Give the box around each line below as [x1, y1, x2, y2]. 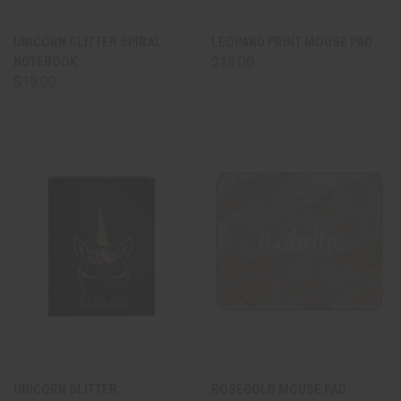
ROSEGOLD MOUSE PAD [211, 381, 346, 397]
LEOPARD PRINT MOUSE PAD [211, 34, 372, 50]
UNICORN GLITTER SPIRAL [13, 34, 162, 50]
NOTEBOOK [13, 54, 77, 70]
